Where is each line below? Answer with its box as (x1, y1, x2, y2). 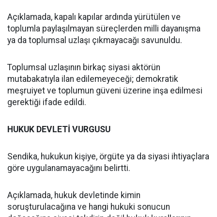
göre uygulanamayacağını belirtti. (7, 163, 130, 173)
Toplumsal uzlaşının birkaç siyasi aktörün (7, 62, 160, 72)
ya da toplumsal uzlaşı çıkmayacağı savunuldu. (7, 35, 182, 45)
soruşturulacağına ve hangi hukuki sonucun (7, 202, 170, 212)
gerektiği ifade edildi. (7, 97, 86, 107)
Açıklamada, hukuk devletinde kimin (7, 190, 140, 200)
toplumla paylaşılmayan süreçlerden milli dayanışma (7, 24, 201, 33)
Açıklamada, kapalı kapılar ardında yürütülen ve (7, 12, 181, 22)
